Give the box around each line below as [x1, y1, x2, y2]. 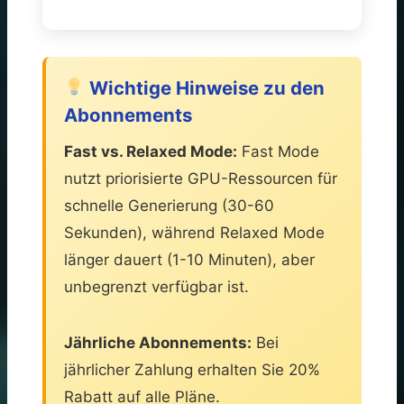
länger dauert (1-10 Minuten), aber [64, 250, 315, 269]
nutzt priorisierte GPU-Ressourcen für [64, 169, 337, 188]
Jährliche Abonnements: [64, 333, 252, 352]
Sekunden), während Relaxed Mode [64, 223, 325, 242]
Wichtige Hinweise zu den [85, 76, 326, 99]
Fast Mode [237, 142, 319, 161]
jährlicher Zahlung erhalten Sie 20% [64, 360, 320, 379]
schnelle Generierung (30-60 [64, 196, 274, 215]
